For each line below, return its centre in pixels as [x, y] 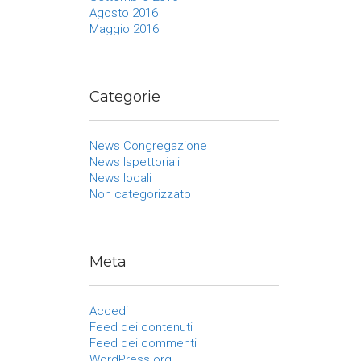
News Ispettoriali [135, 162]
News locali [120, 178]
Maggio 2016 [124, 29]
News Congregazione [148, 146]
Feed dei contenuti [141, 327]
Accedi [109, 311]
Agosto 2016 [124, 13]
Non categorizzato [140, 194]
